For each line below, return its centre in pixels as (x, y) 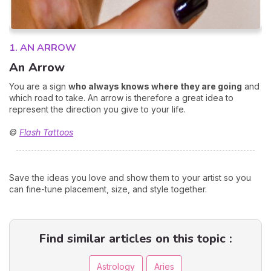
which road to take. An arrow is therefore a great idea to (121, 97)
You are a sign (39, 86)
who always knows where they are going (155, 86)
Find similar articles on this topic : (135, 238)
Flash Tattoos (46, 132)
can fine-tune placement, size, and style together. (108, 189)
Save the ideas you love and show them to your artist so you (130, 177)
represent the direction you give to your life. (97, 109)
